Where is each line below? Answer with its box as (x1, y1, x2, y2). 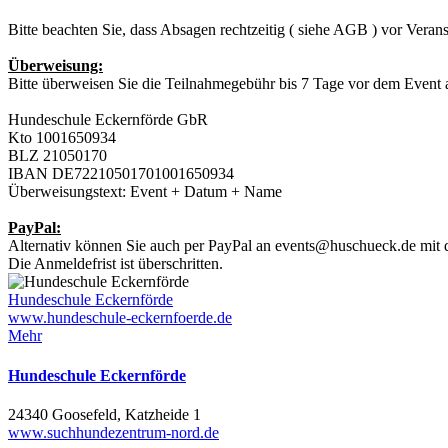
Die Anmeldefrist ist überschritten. (8, 255, 223, 273)
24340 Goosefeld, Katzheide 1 (8, 405, 201, 423)
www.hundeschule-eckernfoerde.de (8, 309, 232, 327)
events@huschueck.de (275, 237, 416, 255)
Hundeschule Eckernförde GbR (8, 111, 208, 129)
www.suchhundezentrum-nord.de (8, 423, 219, 441)
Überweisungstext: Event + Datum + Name (8, 183, 282, 201)
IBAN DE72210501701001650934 (8, 165, 234, 183)
